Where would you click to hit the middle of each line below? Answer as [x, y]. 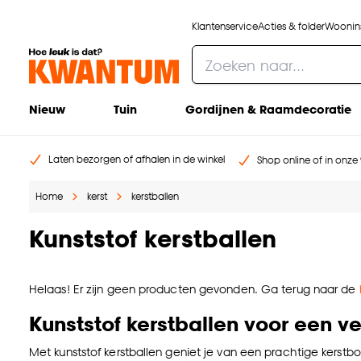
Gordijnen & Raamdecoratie [268, 109]
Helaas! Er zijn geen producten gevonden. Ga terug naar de [194, 289]
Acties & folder [291, 26]
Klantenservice [225, 26]
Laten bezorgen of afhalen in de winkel [137, 160]
